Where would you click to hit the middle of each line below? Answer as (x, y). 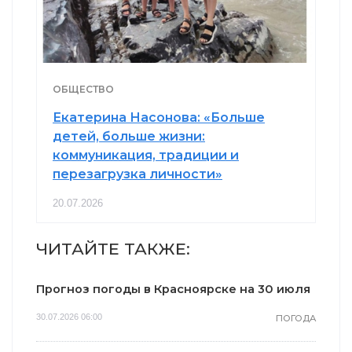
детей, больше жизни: (129, 136)
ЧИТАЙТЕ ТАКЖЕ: (113, 248)
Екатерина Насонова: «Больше (159, 117)
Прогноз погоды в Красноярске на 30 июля (173, 289)
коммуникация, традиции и (146, 155)
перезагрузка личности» (137, 174)
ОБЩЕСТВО (83, 89)
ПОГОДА (296, 318)
